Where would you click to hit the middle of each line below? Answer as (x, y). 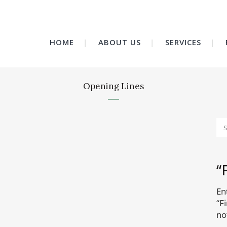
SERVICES (183, 42)
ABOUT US (119, 42)
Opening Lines (113, 86)
